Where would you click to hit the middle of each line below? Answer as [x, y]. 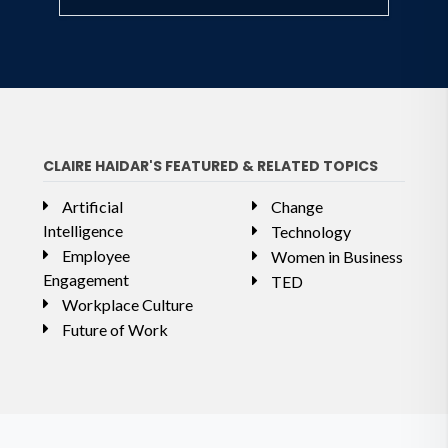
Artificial [92, 206]
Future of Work [115, 329]
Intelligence [83, 230]
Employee [96, 255]
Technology [311, 231]
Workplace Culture [127, 304]
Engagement [86, 279]
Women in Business [337, 256]
